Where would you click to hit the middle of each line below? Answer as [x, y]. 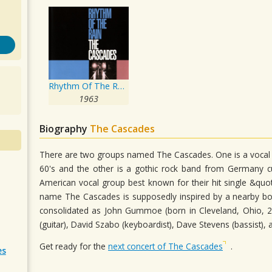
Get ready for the [74, 246]
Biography [65, 128]
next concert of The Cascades [165, 246]
